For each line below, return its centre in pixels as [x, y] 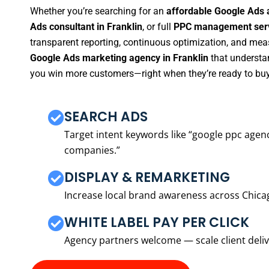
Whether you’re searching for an [98, 11]
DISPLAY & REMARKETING [147, 177]
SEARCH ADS [106, 116]
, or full [158, 27]
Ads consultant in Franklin [86, 27]
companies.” [92, 150]
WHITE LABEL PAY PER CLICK [157, 222]
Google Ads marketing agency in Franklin [119, 58]
